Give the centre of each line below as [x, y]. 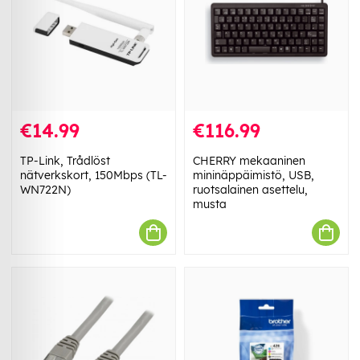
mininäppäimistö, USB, [254, 176]
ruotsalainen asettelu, [250, 190]
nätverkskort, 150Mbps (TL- [94, 176]
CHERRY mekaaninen [249, 161]
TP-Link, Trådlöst [65, 161]
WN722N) [45, 190]
